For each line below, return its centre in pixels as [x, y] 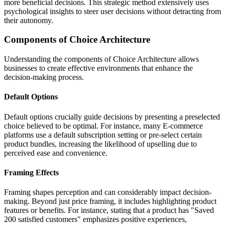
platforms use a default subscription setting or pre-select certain [103, 135]
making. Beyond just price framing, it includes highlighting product [110, 201]
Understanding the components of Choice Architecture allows [101, 59]
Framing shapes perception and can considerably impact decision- [108, 192]
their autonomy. [29, 20]
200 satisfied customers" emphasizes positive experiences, [95, 219]
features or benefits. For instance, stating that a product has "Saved [109, 210]
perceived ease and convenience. [56, 153]
